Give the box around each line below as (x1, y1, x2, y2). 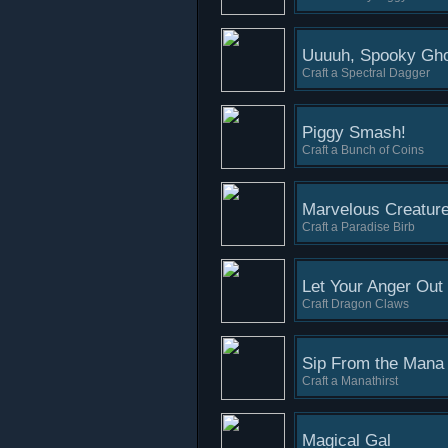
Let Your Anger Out (302, 277, 443, 296)
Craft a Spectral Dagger (302, 66, 430, 80)
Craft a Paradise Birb (302, 220, 415, 234)
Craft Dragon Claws (302, 297, 409, 311)
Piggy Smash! (302, 123, 406, 142)
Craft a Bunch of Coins (302, 143, 424, 157)
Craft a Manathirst (302, 374, 398, 388)
